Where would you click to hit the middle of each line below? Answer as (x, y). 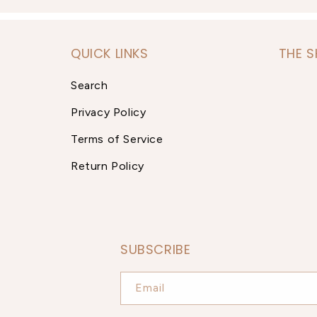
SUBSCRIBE (156, 249)
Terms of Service (117, 139)
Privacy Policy (109, 112)
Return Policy (108, 166)
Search (90, 85)
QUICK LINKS (110, 53)
